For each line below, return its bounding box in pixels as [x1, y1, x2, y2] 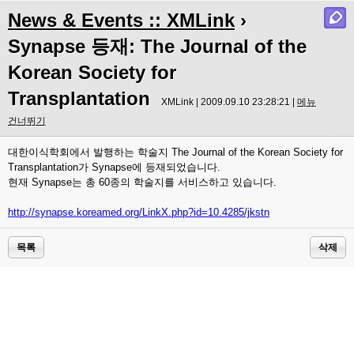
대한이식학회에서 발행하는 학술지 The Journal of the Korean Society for [8, 146, 343, 158]
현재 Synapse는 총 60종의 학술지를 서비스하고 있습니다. [8, 176, 277, 188]
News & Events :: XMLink [8, 9, 235, 31]
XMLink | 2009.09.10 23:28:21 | [161, 96, 297, 107]
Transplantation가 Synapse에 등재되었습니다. [8, 161, 220, 173]
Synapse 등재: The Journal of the [8, 36, 307, 57]
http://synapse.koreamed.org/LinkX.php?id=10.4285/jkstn [8, 206, 269, 218]
